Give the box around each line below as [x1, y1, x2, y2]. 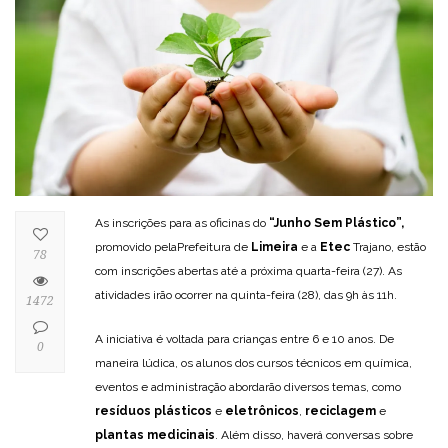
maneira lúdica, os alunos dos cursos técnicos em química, [95, 356, 412, 371]
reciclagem [305, 404, 379, 419]
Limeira [251, 240, 301, 255]
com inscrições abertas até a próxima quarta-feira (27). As [95, 264, 402, 279]
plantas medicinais [95, 428, 215, 443]
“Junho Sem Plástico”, [266, 216, 404, 231]
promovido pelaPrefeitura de [95, 240, 251, 255]
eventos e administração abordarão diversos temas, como [95, 380, 401, 395]
